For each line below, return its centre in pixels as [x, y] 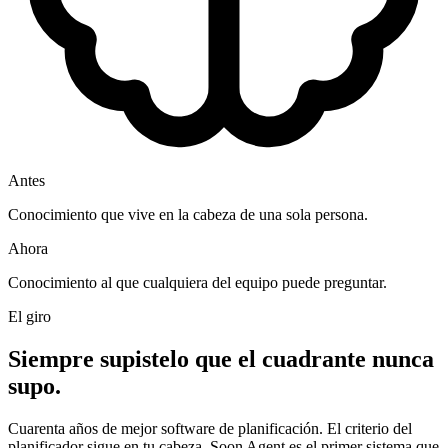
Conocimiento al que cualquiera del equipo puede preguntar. [197, 283]
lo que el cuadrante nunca [302, 358]
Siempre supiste [89, 358]
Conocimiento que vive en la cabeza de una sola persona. [188, 215]
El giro [29, 317]
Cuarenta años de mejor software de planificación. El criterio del [210, 428]
